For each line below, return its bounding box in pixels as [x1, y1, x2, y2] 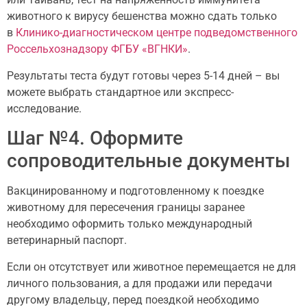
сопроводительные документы [7, 149, 291, 173]
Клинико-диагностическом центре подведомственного [16, 26, 297, 40]
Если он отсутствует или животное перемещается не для [7, 260, 296, 273]
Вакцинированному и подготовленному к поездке [7, 184, 264, 198]
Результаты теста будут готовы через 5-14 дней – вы [7, 69, 280, 82]
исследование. [7, 101, 82, 115]
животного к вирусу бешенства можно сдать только [7, 10, 277, 23]
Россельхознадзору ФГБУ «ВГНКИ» [7, 42, 188, 56]
